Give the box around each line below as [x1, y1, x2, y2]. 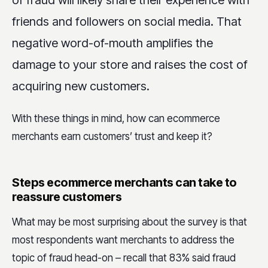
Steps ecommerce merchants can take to [12, 175, 237, 190]
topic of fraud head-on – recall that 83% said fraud [12, 252, 236, 264]
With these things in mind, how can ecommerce [12, 112, 220, 125]
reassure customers [12, 190, 121, 205]
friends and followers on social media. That [12, 14, 242, 29]
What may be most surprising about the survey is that [12, 216, 247, 229]
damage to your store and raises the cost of [12, 57, 248, 72]
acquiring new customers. [12, 78, 150, 93]
